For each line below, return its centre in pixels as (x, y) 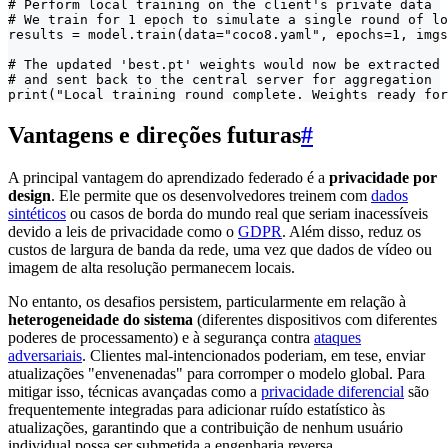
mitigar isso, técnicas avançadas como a (134, 392)
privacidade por (383, 178)
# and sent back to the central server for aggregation (220, 80)
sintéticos (37, 214)
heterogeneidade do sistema (100, 320)
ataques (337, 338)
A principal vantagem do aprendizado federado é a (168, 178)
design (29, 196)
